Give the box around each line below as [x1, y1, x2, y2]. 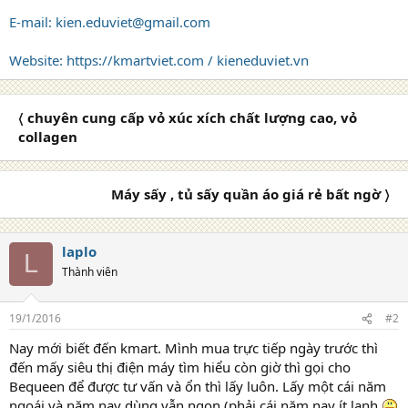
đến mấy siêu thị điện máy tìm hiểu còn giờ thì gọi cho [9, 358, 351, 376]
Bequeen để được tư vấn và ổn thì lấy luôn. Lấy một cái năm [9, 377, 386, 395]
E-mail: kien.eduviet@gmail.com [9, 12, 210, 31]
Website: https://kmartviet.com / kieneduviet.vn [9, 50, 309, 69]
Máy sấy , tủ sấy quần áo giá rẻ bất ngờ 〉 [111, 184, 390, 203]
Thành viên [62, 263, 117, 280]
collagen [18, 127, 77, 146]
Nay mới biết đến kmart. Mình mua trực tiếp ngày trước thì [9, 339, 378, 357]
